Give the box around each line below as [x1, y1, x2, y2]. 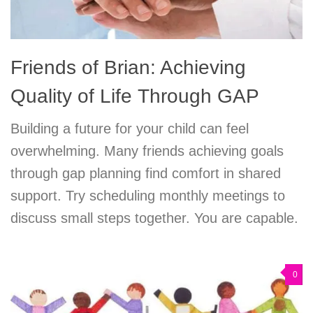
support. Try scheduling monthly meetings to [10, 188, 285, 204]
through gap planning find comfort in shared [10, 166, 281, 182]
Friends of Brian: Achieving [10, 57, 246, 79]
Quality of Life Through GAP [10, 85, 259, 108]
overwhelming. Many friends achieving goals [10, 143, 284, 159]
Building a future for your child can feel [10, 121, 249, 137]
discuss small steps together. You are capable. [10, 210, 298, 226]
